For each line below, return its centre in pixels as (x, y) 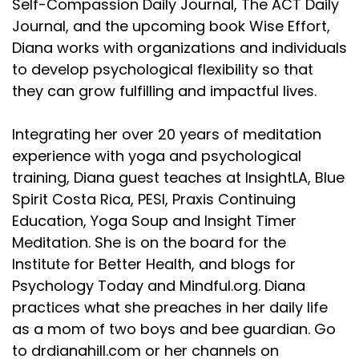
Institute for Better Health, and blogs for (154, 264)
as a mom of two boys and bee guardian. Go (174, 329)
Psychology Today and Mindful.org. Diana (159, 286)
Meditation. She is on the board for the (149, 243)
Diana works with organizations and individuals (179, 48)
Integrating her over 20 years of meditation (167, 135)
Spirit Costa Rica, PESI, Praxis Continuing (154, 200)
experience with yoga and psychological (157, 156)
